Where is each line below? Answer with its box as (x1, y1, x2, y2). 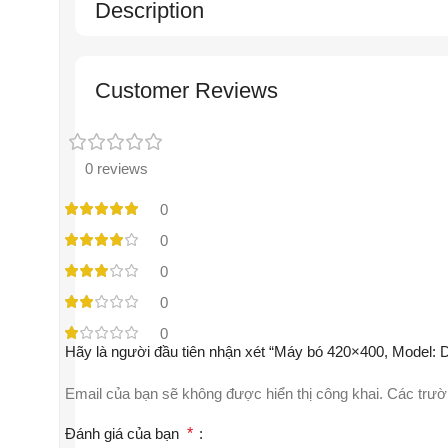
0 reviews (85, 159, 148, 177)
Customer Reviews (95, 77, 278, 103)
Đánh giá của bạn (65, 424, 187, 442)
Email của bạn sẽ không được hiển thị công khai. (65, 384, 383, 402)
